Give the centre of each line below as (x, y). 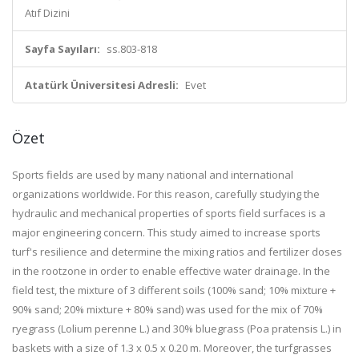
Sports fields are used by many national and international (153, 175)
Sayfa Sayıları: (63, 49)
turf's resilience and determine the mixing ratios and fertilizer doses (177, 252)
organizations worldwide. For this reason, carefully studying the (166, 194)
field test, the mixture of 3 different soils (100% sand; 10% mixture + (174, 290)
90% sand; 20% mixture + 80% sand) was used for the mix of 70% (167, 309)
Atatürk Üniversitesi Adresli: (102, 85)
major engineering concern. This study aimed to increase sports (166, 232)
